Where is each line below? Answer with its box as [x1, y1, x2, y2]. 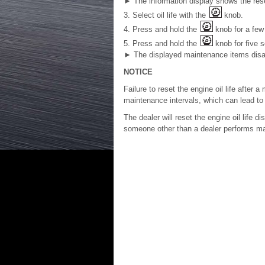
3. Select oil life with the [124, 11, 208, 20]
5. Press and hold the [124, 39, 199, 48]
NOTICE [124, 67, 153, 76]
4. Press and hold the [124, 25, 199, 34]
